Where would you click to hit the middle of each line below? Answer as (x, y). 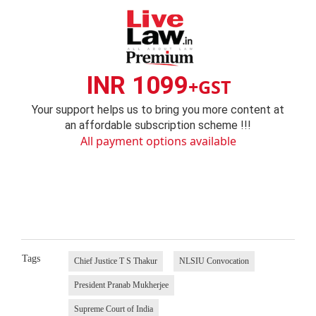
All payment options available (158, 141)
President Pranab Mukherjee (121, 285)
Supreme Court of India (113, 309)
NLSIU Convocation (214, 261)
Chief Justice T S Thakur (115, 261)
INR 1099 (137, 86)
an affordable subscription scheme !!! (158, 126)
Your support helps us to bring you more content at (158, 110)
